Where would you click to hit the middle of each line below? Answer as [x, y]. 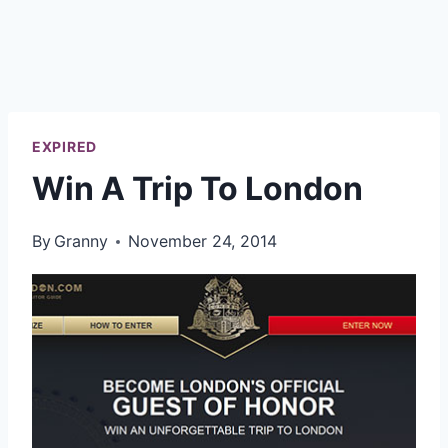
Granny [81, 241]
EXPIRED [64, 146]
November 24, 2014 [203, 241]
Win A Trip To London [197, 188]
